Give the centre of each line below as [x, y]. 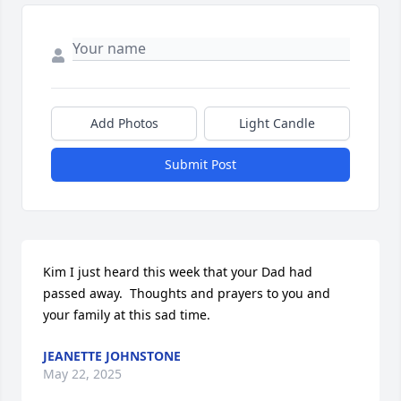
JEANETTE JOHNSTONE [112, 356]
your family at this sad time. [127, 315]
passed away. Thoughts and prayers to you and [187, 294]
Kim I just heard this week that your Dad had [178, 272]
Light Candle [277, 124]
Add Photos [124, 124]
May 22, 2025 [82, 374]
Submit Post [200, 165]
